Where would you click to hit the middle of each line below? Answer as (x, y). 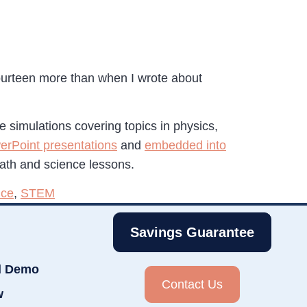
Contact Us (192, 285)
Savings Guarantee (192, 233)
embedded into (185, 145)
